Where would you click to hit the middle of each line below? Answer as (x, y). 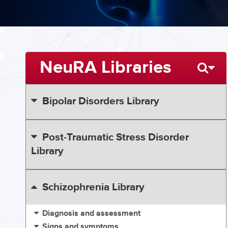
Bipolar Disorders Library (101, 102)
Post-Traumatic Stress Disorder (115, 137)
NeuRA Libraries (105, 67)
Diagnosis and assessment (92, 214)
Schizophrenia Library (93, 187)
